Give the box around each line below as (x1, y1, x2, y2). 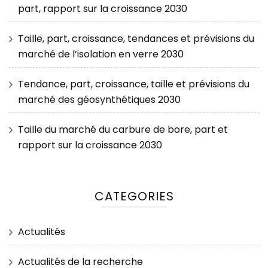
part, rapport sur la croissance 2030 (18, 2, 187, 16)
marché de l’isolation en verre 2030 (18, 47, 184, 61)
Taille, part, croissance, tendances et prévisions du (18, 32, 254, 45)
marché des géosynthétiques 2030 (18, 93, 181, 106)
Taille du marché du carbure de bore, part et (18, 123, 228, 136)
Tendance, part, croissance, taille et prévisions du (18, 77, 249, 91)
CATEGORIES (94, 188, 174, 205)
